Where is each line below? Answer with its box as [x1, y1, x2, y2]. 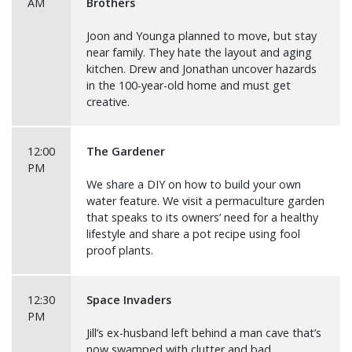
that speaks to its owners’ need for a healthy [86, 210, 318, 225]
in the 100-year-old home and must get [86, 78, 291, 93]
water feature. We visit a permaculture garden [86, 193, 324, 208]
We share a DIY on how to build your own [86, 177, 301, 192]
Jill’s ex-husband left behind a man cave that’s [86, 325, 321, 340]
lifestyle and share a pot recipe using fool [86, 226, 300, 241]
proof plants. [86, 243, 153, 258]
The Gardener [86, 144, 165, 159]
